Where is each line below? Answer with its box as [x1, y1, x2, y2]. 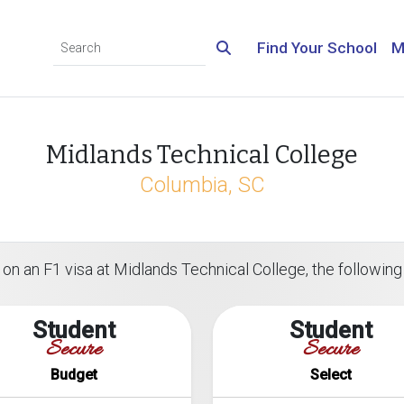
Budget [50, 366, 97, 383]
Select [309, 366, 352, 383]
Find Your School [257, 39, 377, 57]
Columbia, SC [139, 172, 265, 197]
